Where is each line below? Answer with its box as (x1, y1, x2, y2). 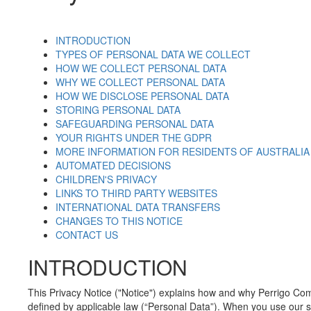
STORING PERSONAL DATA (56, 103, 180, 117)
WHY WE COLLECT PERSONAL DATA (56, 75, 225, 89)
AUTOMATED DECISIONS (56, 158, 171, 172)
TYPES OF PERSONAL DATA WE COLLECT (56, 47, 251, 61)
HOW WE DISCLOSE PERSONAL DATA (56, 89, 229, 103)
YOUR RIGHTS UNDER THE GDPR (56, 131, 212, 144)
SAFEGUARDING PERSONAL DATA (56, 117, 214, 131)
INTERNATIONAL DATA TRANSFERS (56, 200, 220, 214)
